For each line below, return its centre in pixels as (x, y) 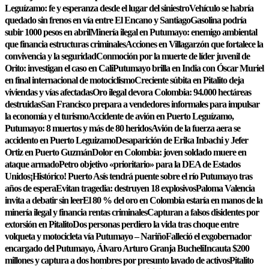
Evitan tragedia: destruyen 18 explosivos (126, 188)
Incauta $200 (226, 248)
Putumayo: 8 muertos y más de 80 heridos (78, 128)
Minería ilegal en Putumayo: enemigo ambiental (174, 32)
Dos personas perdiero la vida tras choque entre (156, 224)
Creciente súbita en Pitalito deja (189, 80)
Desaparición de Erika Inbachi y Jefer (182, 140)
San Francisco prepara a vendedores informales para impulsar (150, 104)
